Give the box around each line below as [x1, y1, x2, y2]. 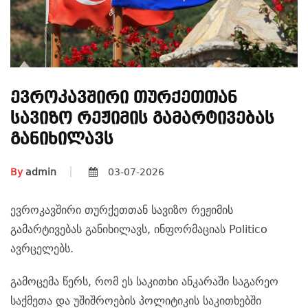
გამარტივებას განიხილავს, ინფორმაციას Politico [10, 223, 267, 236]
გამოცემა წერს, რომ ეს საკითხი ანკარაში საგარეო [10, 275, 278, 289]
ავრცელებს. [10, 242, 74, 256]
